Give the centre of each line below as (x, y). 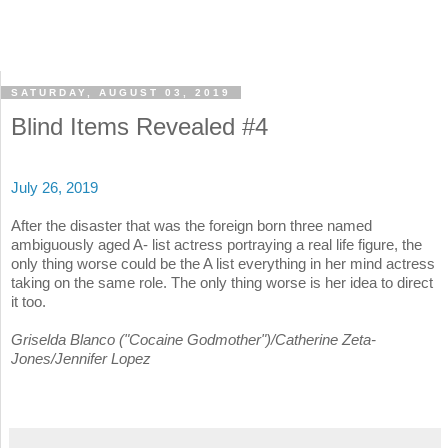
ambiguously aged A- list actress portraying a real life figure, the (216, 245)
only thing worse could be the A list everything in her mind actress (223, 264)
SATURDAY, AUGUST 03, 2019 (121, 93)
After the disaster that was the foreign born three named (191, 226)
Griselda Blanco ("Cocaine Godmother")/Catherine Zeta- (193, 340)
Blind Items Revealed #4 (139, 127)
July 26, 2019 (54, 188)
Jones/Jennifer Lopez (81, 359)
